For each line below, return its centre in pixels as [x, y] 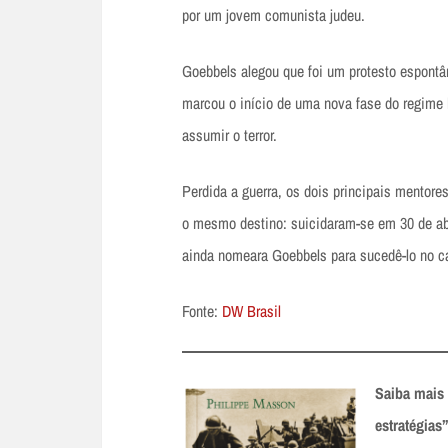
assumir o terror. [229, 134]
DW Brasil [251, 310]
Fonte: [202, 310]
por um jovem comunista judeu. [273, 14]
